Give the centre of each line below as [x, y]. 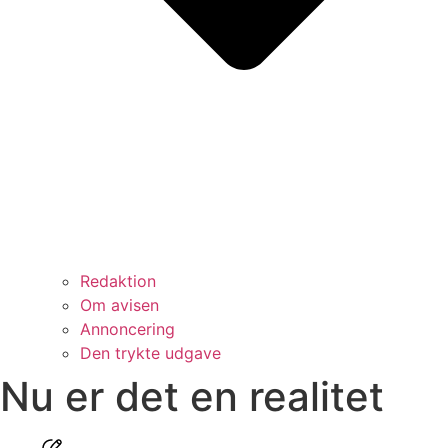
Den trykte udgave [150, 352]
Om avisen [119, 304]
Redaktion [118, 280]
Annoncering [127, 328]
